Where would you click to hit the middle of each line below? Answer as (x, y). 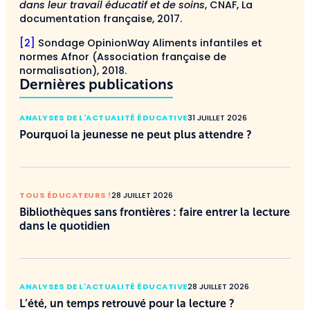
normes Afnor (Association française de (123, 56)
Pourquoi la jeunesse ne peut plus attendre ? (136, 134)
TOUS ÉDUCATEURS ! (65, 195)
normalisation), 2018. (73, 70)
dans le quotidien (65, 226)
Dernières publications (96, 84)
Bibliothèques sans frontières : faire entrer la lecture (155, 212)
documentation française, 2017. (101, 19)
